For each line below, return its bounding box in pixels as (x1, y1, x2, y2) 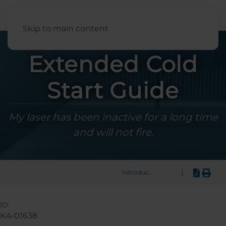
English (195, 11, 220, 19)
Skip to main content (23, 24, 108, 33)
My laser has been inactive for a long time (8, 111, 218, 124)
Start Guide (47, 77, 179, 104)
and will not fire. (73, 126, 153, 139)
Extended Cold (28, 50, 198, 78)
